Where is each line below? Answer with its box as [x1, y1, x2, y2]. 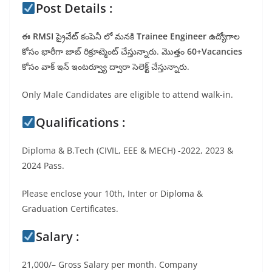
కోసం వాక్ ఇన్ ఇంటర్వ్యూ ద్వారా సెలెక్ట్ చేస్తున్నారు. [22, 61, 189, 73]
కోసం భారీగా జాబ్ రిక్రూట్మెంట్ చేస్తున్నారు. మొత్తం [22, 46, 187, 58]
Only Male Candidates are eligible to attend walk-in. [22, 89, 233, 101]
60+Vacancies [187, 46, 242, 58]
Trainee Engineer [137, 30, 209, 42]
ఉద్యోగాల [209, 30, 240, 42]
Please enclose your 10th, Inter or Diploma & [22, 188, 203, 200]
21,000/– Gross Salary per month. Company [22, 259, 197, 271]
